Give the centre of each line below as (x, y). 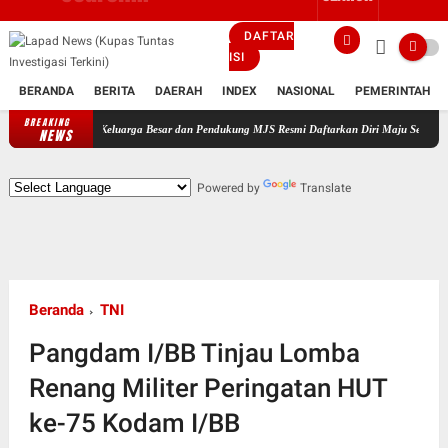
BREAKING (46, 122)
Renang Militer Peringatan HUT (207, 388)
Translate (325, 188)
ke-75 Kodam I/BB (134, 423)
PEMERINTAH (392, 91)
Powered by (226, 188)
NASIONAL (305, 91)
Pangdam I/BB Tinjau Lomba (194, 353)
